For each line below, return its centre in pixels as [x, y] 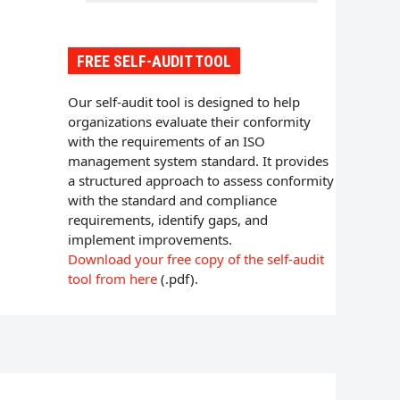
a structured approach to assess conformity [201, 180]
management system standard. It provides [198, 160]
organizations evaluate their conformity [189, 121]
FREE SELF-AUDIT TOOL [154, 61]
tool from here [112, 278]
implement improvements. [150, 239]
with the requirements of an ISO [167, 141]
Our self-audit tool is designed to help [184, 101]
